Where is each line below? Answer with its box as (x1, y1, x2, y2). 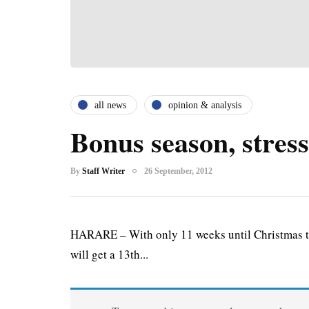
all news (94, 99, 126, 110)
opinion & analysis (168, 99, 241, 110)
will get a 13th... (70, 246, 148, 262)
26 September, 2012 (144, 166, 212, 176)
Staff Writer (82, 166, 125, 176)
